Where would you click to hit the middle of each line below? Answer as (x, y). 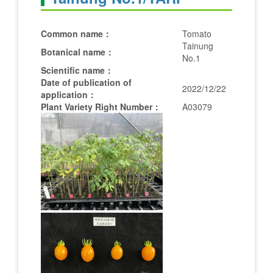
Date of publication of (86, 82)
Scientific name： (77, 70)
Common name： (76, 34)
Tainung (198, 46)
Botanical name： (77, 52)
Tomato (197, 34)
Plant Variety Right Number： (101, 107)
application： (69, 94)
